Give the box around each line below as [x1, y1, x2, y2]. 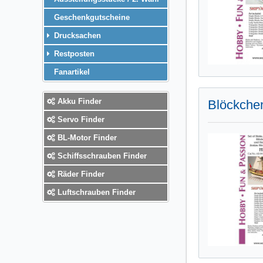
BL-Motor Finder [55, 133, 117, 142]
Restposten [52, 49, 95, 58]
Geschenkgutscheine [52, 12, 130, 22]
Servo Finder [55, 114, 104, 124]
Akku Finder [55, 96, 102, 106]
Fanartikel [52, 67, 90, 76]
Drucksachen [52, 31, 101, 40]
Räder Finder [55, 169, 104, 178]
